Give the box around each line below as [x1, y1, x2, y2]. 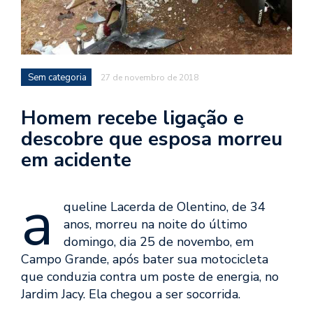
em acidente [21, 147, 131, 174]
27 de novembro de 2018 [101, 72, 198, 84]
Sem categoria [28, 71, 87, 85]
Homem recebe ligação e [21, 105, 244, 132]
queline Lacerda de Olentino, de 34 [64, 198, 265, 216]
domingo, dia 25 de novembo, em [64, 233, 254, 251]
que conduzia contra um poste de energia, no [21, 268, 279, 286]
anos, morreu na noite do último [64, 216, 247, 233]
